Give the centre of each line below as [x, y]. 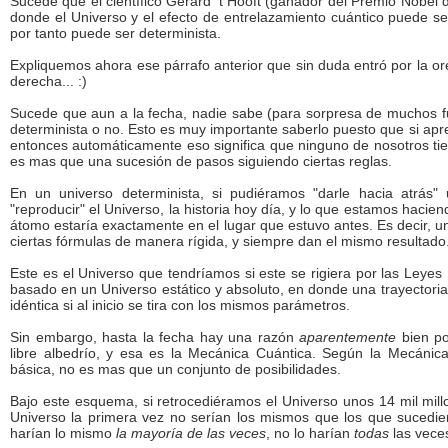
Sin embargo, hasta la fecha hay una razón [154, 337]
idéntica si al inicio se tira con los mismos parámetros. [180, 305]
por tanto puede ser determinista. [115, 33]
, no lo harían [310, 433]
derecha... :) [48, 81]
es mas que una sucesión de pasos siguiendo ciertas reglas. [201, 161]
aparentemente [347, 337]
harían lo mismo [63, 433]
